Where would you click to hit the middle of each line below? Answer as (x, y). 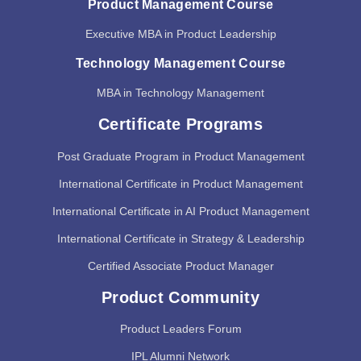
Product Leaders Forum (180, 328)
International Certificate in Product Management (180, 183)
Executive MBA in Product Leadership (180, 33)
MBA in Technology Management (180, 92)
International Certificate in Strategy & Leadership (180, 238)
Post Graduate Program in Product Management (180, 156)
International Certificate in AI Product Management (180, 211)
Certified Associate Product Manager (180, 266)
